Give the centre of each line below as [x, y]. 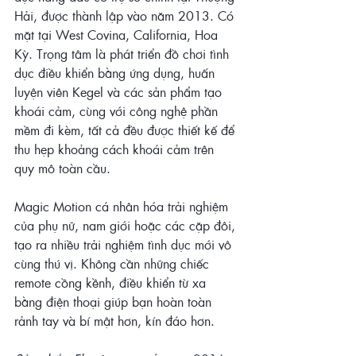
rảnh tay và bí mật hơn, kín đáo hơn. [114, 321]
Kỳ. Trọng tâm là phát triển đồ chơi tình [124, 54]
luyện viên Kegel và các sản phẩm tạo [120, 92]
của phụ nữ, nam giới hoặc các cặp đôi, [127, 226]
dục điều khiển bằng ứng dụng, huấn [116, 73]
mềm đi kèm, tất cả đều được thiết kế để [126, 130]
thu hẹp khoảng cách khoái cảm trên [116, 149]
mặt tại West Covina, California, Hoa [118, 35]
